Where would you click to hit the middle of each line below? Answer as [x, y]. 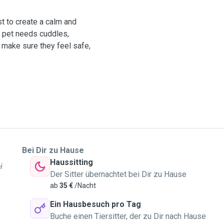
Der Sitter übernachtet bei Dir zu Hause [118, 174]
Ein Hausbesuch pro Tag [95, 204]
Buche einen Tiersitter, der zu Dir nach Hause [128, 216]
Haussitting [71, 162]
